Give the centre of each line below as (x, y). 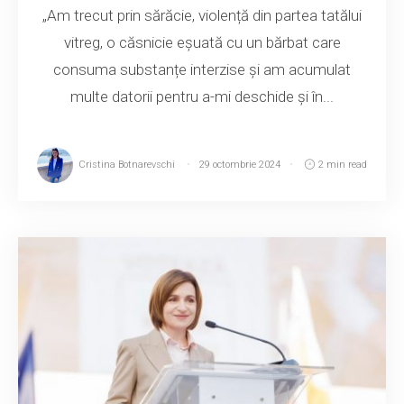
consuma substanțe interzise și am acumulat (202, 69)
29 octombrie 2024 (240, 164)
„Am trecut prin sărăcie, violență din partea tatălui (202, 15)
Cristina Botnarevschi (127, 164)
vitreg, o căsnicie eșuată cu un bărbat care (202, 42)
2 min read (342, 164)
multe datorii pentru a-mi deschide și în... (202, 96)
